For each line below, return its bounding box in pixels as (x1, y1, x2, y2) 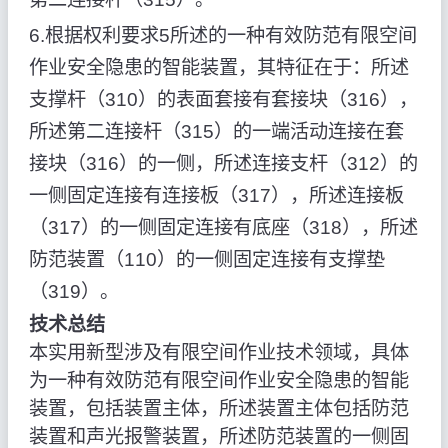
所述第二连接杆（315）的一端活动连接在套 (28, 120, 404, 142)
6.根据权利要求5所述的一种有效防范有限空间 (28, 24, 417, 46)
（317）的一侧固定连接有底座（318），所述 (28, 216, 418, 238)
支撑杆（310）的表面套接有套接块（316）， (28, 88, 418, 110)
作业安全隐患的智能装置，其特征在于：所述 (28, 56, 409, 78)
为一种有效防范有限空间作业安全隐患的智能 (28, 369, 409, 391)
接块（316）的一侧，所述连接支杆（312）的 (28, 152, 418, 174)
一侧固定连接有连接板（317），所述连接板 (28, 184, 404, 206)
